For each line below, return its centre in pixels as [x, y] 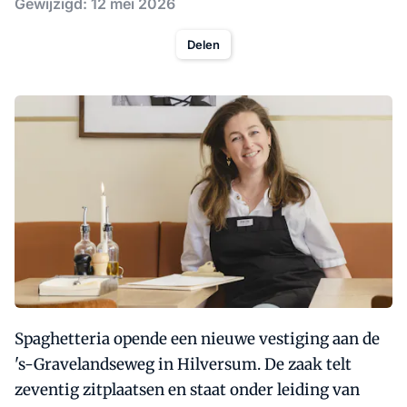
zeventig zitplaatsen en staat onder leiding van [187, 389]
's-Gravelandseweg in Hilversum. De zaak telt [183, 364]
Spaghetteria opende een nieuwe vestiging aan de [197, 338]
